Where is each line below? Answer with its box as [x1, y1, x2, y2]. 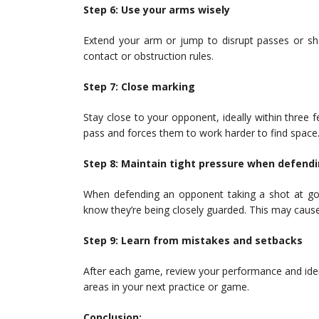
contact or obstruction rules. [83, 49, 214, 63]
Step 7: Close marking [83, 80, 195, 94]
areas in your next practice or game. [83, 280, 249, 294]
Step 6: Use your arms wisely [83, 3, 230, 17]
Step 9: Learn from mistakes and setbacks [83, 234, 303, 248]
